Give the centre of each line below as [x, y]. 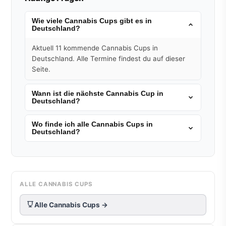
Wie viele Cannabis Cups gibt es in [92, 21]
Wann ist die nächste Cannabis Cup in [97, 94]
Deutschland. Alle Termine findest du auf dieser [108, 59]
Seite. [41, 69]
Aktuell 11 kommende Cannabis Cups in [95, 48]
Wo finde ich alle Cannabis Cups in [92, 125]
